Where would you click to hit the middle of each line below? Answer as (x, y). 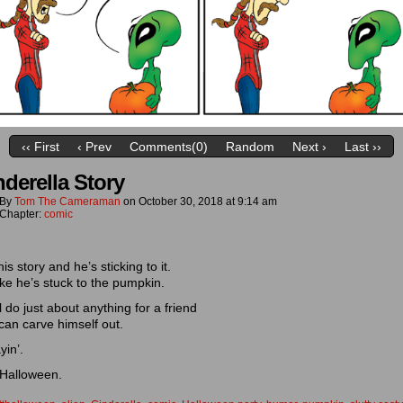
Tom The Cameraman (67, 201)
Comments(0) (169, 147)
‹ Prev (94, 147)
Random (250, 147)
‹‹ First (40, 147)
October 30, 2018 (181, 201)
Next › (309, 147)
